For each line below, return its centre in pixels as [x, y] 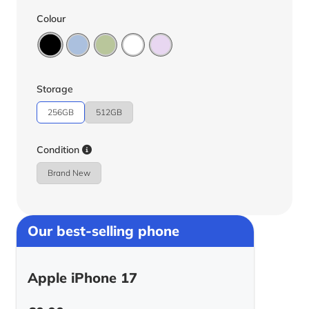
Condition [59, 149]
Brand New [69, 172]
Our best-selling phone [103, 230]
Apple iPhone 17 [82, 277]
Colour [51, 18]
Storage [55, 89]
